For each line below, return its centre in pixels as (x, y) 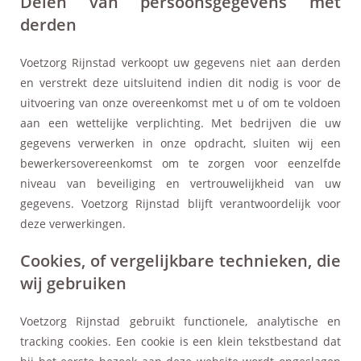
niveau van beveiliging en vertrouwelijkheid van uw (180, 183)
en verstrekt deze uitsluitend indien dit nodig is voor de (180, 82)
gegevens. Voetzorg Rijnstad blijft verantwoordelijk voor (180, 203)
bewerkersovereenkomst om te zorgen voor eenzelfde (180, 163)
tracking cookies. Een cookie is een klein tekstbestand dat (180, 341)
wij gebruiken (73, 283)
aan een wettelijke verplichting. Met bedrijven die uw (180, 122)
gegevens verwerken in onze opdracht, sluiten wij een (180, 143)
